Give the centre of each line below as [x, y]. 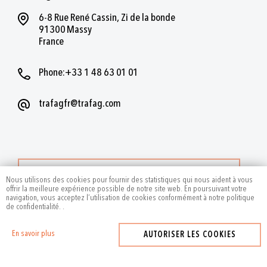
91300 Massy [65, 30]
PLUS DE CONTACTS [129, 174]
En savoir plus [33, 233]
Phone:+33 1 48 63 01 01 [89, 72]
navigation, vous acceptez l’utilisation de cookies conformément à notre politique [130, 198]
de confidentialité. [34, 207]
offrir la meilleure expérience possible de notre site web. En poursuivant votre [126, 189]
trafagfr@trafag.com [80, 103]
